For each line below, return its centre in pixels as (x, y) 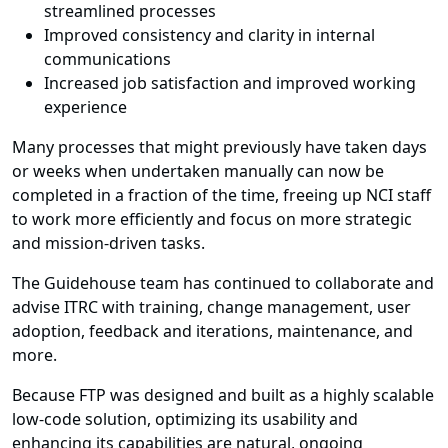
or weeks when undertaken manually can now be (198, 171)
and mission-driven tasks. (108, 243)
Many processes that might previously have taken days (219, 147)
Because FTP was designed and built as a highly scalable (223, 395)
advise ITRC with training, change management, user (211, 307)
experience (85, 107)
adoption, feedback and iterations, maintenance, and (212, 331)
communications (107, 59)
